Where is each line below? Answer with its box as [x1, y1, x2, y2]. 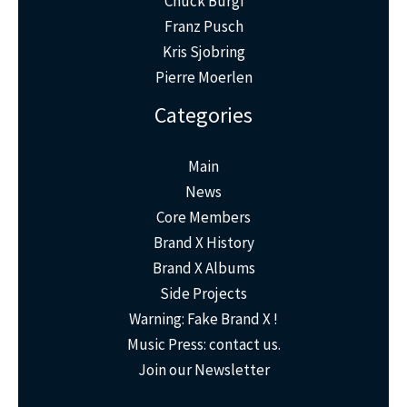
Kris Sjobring [162, 42, 245, 63]
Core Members [156, 207, 251, 228]
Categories [154, 101, 253, 130]
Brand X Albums [152, 258, 255, 279]
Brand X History [153, 233, 254, 253]
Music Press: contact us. [126, 334, 281, 355]
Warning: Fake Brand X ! [129, 309, 278, 330]
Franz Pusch [164, 16, 243, 37]
